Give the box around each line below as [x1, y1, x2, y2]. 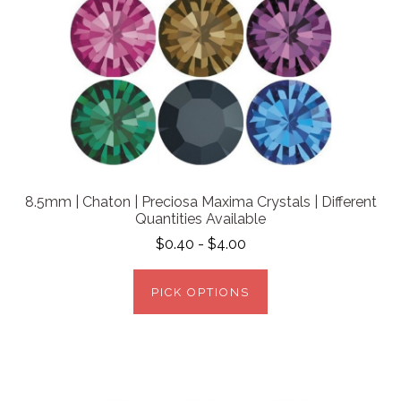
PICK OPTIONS [151, 286, 250, 300]
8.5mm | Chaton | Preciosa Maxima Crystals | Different [24, 193, 377, 210]
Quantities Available [135, 210, 266, 227]
